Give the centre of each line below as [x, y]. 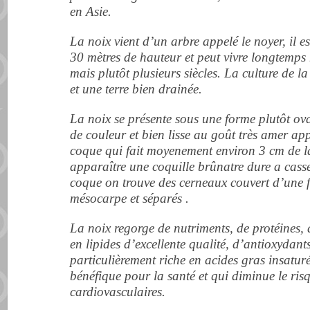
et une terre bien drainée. [136, 89]
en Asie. [93, 11]
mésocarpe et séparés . [131, 198]
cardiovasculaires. [118, 292]
